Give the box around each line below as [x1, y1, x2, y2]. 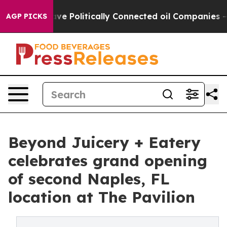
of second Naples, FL [8, 169, 170, 188]
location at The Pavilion [8, 187, 195, 207]
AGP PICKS [6, 12, 47, 21]
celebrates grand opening [8, 151, 207, 170]
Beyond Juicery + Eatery [8, 133, 201, 152]
